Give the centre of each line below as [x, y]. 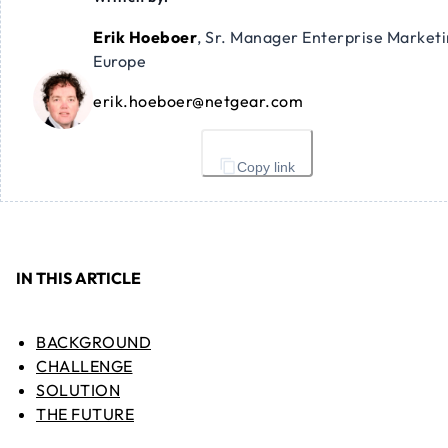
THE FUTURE [85, 414]
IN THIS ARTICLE [78, 278]
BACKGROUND [93, 342]
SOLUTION [78, 390]
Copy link [266, 167]
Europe [119, 61]
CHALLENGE [84, 366]
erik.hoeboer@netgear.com [198, 101]
